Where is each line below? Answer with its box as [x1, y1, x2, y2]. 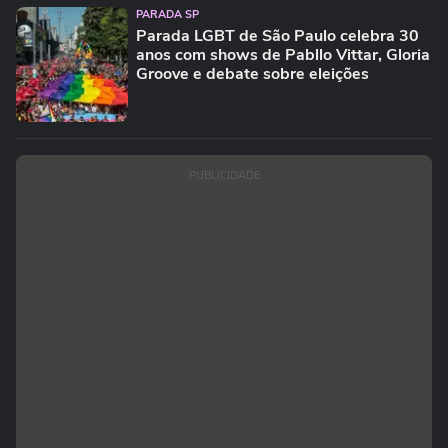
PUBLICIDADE [188, 168, 260, 183]
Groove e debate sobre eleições [136, 63, 369, 85]
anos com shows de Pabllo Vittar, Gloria [136, 44, 430, 66]
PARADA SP [136, 7, 199, 22]
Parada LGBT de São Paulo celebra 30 [136, 25, 419, 47]
